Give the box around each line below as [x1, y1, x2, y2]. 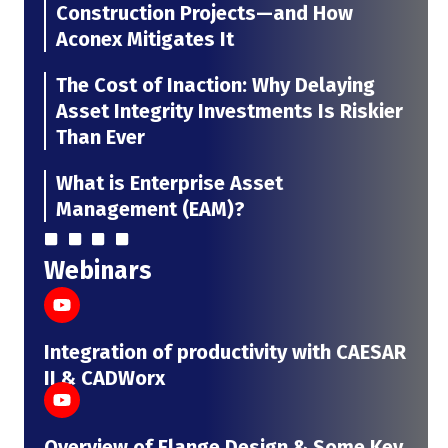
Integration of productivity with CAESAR [44, 340, 406, 365]
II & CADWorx [44, 366, 165, 391]
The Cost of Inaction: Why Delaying [56, 73, 375, 98]
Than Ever [56, 125, 145, 150]
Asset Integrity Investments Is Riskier [56, 99, 403, 124]
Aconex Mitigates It [56, 27, 234, 52]
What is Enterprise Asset [56, 171, 283, 196]
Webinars [44, 256, 152, 287]
